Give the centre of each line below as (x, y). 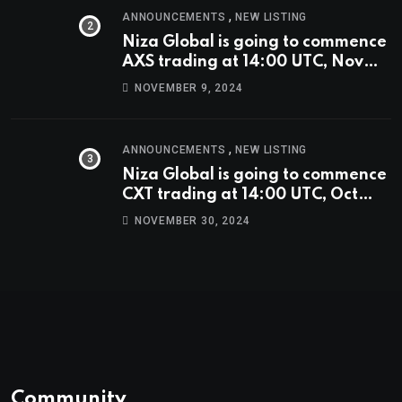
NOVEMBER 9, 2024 (188, 88)
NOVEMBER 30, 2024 (192, 221)
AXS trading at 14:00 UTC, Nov (243, 62)
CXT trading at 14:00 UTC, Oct (240, 195)
